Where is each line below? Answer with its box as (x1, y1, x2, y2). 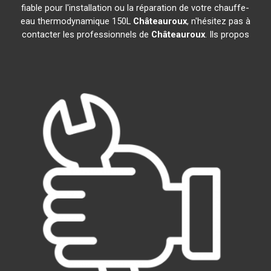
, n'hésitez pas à (186, 16, 250, 27)
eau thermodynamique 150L (20, 16, 133, 27)
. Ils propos (204, 29, 249, 40)
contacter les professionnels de (21, 29, 151, 40)
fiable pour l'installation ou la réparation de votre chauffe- (21, 2, 250, 13)
